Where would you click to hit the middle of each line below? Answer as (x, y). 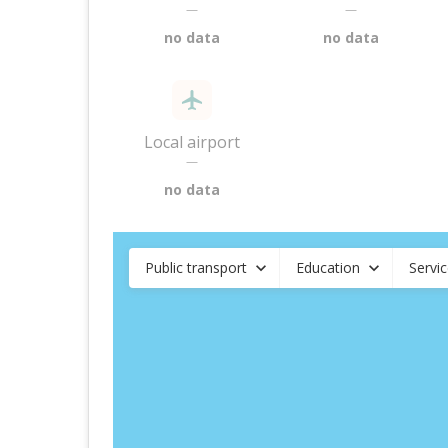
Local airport (192, 142)
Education (328, 267)
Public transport (196, 267)
